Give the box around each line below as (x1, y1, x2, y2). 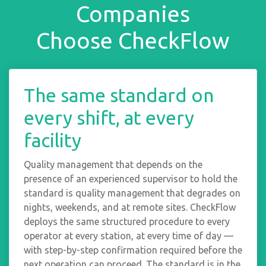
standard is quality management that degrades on (24, 188, 240, 199)
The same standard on (24, 84, 214, 106)
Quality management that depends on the (24, 159, 202, 170)
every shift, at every (24, 107, 194, 129)
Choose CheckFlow (36, 28, 230, 53)
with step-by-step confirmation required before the (24, 245, 242, 256)
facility (24, 129, 81, 151)
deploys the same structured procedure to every (24, 216, 230, 227)
